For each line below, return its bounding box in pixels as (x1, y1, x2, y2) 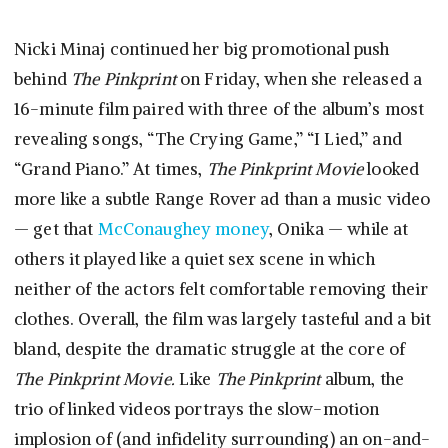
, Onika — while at (268, 218, 409, 241)
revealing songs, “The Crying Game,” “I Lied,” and (14, 128, 402, 151)
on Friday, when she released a (179, 68, 423, 91)
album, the (324, 368, 405, 391)
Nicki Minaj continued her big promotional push (14, 38, 390, 61)
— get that (14, 218, 98, 241)
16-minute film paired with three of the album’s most (14, 98, 425, 121)
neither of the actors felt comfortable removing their (14, 278, 429, 301)
